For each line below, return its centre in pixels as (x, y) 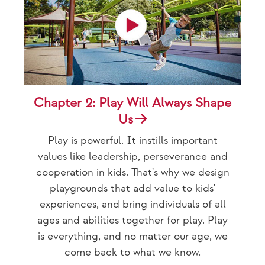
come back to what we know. (132, 252)
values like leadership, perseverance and (132, 156)
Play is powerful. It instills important (132, 140)
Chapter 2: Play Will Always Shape (132, 103)
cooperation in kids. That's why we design (132, 172)
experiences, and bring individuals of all (132, 204)
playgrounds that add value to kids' (132, 188)
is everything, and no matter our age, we (132, 236)
